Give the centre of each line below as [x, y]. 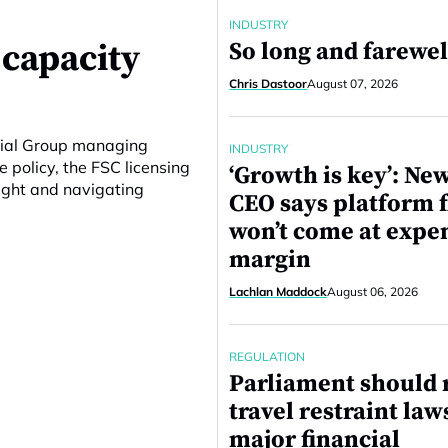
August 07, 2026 [353, 83]
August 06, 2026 [373, 291]
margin [270, 260]
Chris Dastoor [268, 83]
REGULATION [267, 356]
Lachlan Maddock [278, 291]
